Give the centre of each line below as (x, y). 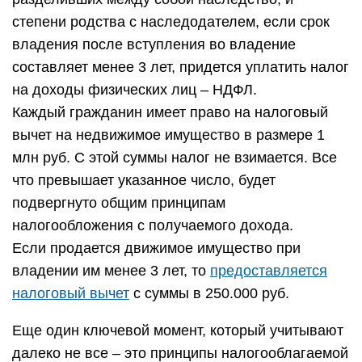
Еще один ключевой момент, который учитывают (178, 330)
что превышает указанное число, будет (144, 180)
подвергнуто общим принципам (119, 203)
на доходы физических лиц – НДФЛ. (135, 90)
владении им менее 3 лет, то (111, 271)
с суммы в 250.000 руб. (209, 293)
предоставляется (269, 271)
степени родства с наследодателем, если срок (171, 22)
